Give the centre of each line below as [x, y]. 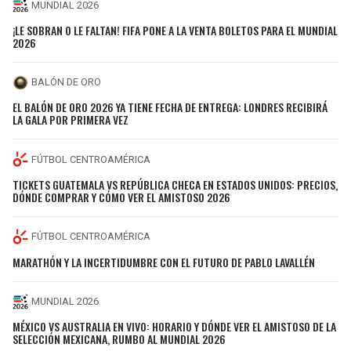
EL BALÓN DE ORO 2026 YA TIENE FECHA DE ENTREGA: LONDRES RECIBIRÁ [170, 107]
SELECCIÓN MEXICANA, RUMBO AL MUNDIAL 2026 [119, 339]
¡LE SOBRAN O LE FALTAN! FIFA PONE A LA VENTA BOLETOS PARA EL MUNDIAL [175, 30]
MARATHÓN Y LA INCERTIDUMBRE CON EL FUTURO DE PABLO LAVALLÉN [164, 262]
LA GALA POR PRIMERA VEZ [71, 120]
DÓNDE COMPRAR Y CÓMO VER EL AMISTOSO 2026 [121, 197]
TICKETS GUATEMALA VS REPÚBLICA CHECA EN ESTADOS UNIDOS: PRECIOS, [175, 184]
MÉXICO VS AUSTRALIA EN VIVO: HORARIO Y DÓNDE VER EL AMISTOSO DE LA [174, 327]
